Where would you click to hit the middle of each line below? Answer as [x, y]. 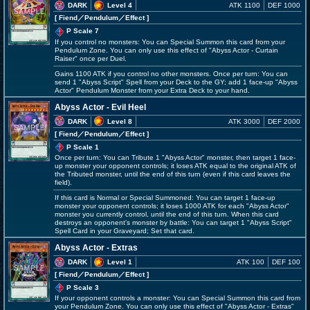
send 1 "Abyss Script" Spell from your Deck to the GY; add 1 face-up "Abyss [176, 82]
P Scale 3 [82, 288]
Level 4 [120, 6]
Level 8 [120, 121]
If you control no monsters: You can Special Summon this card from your [170, 42]
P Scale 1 [82, 147]
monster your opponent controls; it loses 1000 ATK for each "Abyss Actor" [172, 206]
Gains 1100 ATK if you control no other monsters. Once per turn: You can [171, 73]
